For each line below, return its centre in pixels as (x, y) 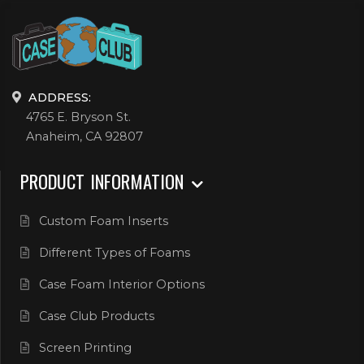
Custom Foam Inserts (103, 221)
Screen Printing (85, 348)
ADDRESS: (60, 97)
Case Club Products (96, 316)
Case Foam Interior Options (121, 285)
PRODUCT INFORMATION (105, 181)
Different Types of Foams (114, 253)
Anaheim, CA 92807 (85, 136)
